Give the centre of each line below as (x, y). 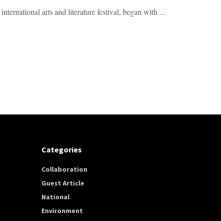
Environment (62, 210)
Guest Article (63, 183)
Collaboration (64, 169)
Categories (61, 149)
